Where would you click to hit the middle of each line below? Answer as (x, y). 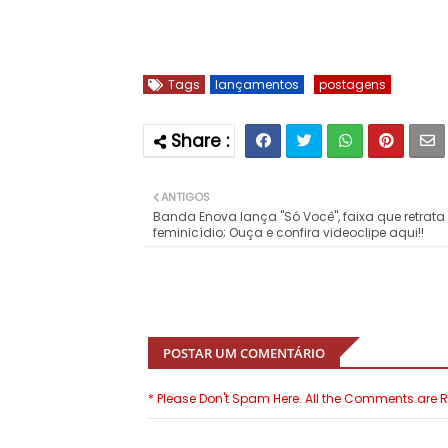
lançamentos (257, 85)
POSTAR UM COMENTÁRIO (244, 353)
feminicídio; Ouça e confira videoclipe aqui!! (288, 233)
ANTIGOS (185, 197)
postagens (352, 85)
